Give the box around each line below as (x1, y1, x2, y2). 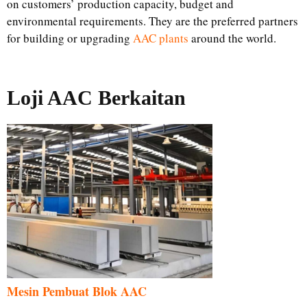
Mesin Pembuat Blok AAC (7, 282, 147, 301)
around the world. (191, 30, 276, 47)
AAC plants (130, 30, 191, 47)
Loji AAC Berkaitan (7, 86, 186, 110)
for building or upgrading (7, 30, 130, 47)
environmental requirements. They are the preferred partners (7, 13, 298, 29)
